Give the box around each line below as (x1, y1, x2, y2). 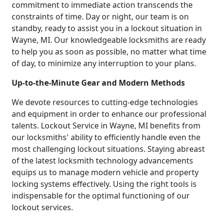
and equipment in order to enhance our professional (12, 109, 206, 120)
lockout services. (12, 202, 73, 213)
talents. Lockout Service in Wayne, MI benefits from (12, 120, 200, 131)
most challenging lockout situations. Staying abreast (12, 144, 205, 155)
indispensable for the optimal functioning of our (12, 190, 190, 201)
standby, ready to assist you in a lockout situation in (12, 23, 202, 34)
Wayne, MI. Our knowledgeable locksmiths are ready (12, 35, 206, 46)
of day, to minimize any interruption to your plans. (12, 58, 196, 69)
